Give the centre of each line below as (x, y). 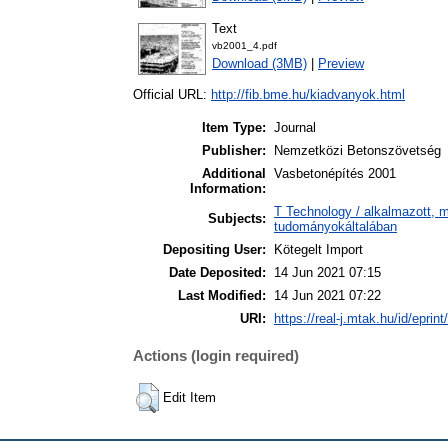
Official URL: (172, 95)
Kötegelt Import (318, 250)
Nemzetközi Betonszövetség (357, 151)
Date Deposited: (217, 273)
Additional (234, 174)
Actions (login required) (216, 355)
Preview (341, 64)
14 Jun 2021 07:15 (327, 273)
